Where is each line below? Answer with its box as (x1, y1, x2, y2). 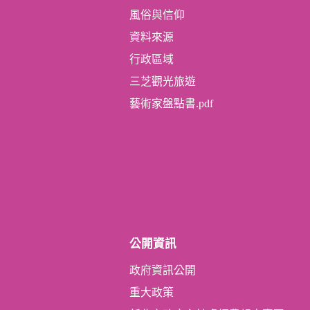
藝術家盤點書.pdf (129, 97, 213, 109)
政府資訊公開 (129, 264, 196, 276)
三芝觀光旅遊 (129, 75, 196, 87)
